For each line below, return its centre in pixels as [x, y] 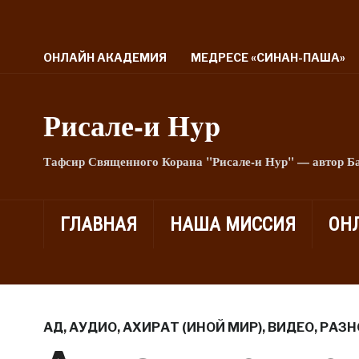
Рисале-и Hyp [131, 125]
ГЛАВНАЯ [98, 224]
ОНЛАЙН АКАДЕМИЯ [105, 57]
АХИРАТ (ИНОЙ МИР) [192, 327]
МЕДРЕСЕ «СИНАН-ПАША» [268, 57]
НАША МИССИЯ [232, 224]
